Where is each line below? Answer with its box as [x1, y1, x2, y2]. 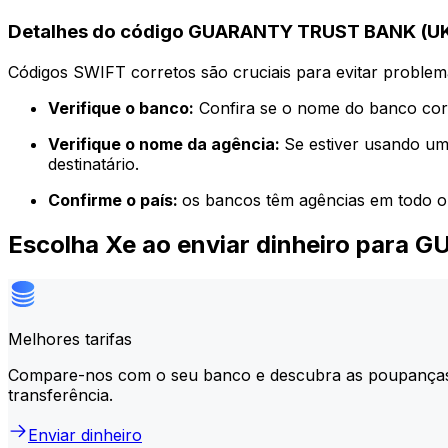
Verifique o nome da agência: [48, 133, 284, 154]
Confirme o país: [48, 189, 182, 210]
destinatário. [48, 153, 139, 174]
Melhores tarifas [8, 328, 132, 349]
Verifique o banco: [48, 97, 194, 118]
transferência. [8, 384, 113, 405]
